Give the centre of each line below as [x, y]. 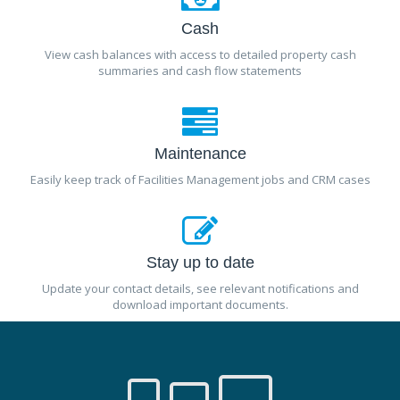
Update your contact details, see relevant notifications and [200, 288]
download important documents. [200, 304]
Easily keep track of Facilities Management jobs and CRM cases [200, 179]
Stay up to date [200, 262]
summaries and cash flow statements [200, 70]
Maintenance [200, 153]
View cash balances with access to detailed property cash [200, 54]
